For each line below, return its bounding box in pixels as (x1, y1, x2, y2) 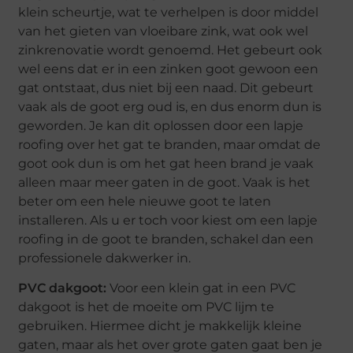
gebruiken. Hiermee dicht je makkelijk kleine (18, 318, 303, 334)
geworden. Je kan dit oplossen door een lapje (18, 117, 304, 133)
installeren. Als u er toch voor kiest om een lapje (18, 212, 318, 228)
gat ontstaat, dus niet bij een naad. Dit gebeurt (18, 80, 314, 95)
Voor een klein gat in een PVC (106, 281, 296, 296)
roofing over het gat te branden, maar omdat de (18, 136, 321, 152)
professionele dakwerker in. (18, 250, 191, 266)
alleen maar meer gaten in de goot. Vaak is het (18, 174, 311, 190)
